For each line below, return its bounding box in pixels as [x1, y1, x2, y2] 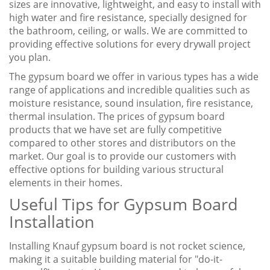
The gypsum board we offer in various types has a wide [9, 70, 259, 84]
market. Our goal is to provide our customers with [9, 149, 236, 163]
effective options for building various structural [9, 163, 224, 177]
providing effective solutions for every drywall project [9, 37, 251, 51]
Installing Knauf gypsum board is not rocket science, [9, 239, 245, 253]
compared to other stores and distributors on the [9, 136, 236, 150]
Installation [9, 210, 95, 233]
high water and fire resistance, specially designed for [9, 11, 247, 25]
